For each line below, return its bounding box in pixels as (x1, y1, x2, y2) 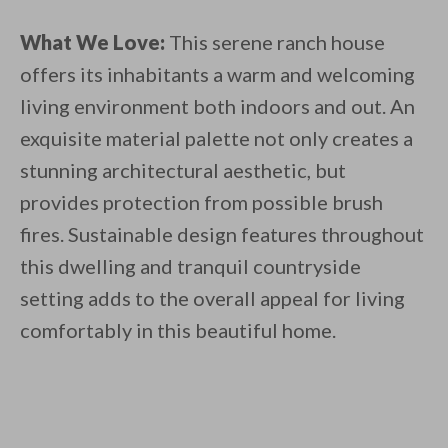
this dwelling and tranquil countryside (20, 254, 361, 279)
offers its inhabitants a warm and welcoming (20, 62, 415, 87)
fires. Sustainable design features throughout (20, 222, 424, 247)
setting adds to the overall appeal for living (20, 286, 405, 311)
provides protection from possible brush (20, 190, 383, 215)
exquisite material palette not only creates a (20, 126, 413, 151)
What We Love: (20, 30, 165, 55)
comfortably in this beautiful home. (20, 318, 336, 343)
